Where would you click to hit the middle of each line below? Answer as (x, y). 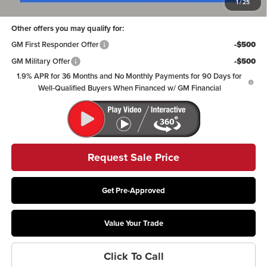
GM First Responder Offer (55, 44)
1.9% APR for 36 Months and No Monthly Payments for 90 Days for (130, 76)
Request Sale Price (133, 157)
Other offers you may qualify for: (67, 28)
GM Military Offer (41, 61)
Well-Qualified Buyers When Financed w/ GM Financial (129, 88)
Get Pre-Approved (133, 190)
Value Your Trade (133, 223)
